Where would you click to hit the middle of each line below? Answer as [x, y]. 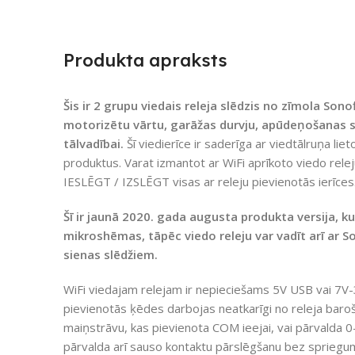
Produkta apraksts [145, 60]
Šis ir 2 [82, 105]
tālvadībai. [94, 143]
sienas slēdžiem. [111, 254]
